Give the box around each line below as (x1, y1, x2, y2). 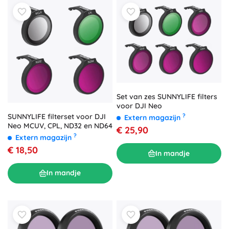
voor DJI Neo (117, 101, 162, 111)
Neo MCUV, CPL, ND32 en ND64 (8, 121, 112, 130)
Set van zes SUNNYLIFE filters (117, 92, 217, 102)
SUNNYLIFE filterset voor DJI (8, 111, 106, 121)
